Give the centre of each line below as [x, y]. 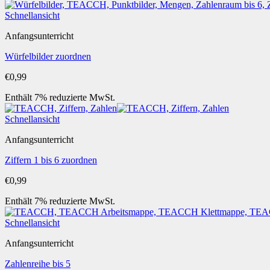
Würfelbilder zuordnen [48, 56]
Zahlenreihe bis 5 [38, 264]
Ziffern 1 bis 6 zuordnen [51, 160]
